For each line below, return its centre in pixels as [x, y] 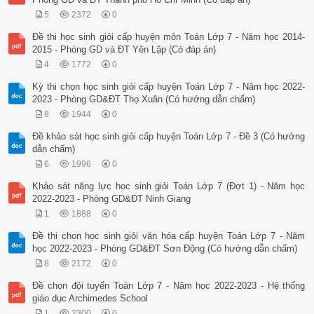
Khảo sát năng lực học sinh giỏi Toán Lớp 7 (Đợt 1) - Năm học [169, 186]
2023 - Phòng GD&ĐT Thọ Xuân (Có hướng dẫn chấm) [144, 100]
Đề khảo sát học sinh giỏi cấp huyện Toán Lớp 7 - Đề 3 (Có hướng [169, 137]
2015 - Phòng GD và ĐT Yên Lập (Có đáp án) [124, 50]
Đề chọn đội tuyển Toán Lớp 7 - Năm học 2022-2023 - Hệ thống [169, 286]
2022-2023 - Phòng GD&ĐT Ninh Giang [112, 199]
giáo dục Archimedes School [90, 299]
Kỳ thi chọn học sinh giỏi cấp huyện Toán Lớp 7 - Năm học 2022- [169, 87]
